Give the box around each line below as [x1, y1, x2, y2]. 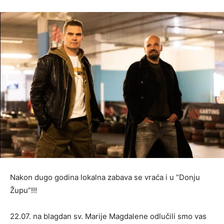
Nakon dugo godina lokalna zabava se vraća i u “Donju [10, 172, 200, 182]
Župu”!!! [10, 185, 37, 195]
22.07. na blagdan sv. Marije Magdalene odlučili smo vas [10, 211, 206, 221]
